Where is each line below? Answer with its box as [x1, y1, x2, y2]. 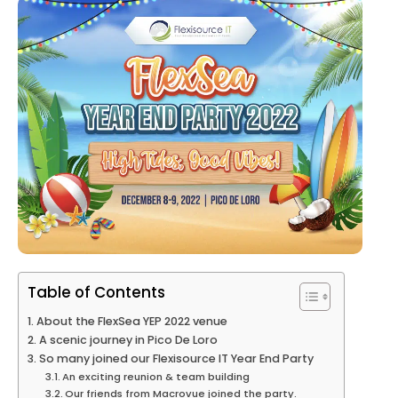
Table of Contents [28, 282, 165, 304]
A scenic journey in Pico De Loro [38, 332, 223, 348]
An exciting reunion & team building [62, 370, 251, 385]
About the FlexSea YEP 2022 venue [36, 314, 227, 330]
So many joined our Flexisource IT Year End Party [38, 351, 314, 367]
